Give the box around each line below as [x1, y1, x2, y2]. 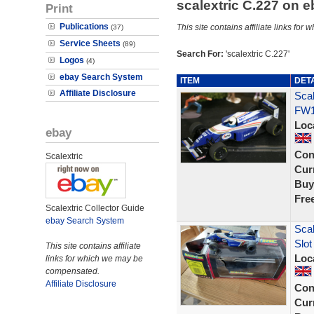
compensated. [46, 266, 100, 276]
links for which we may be [46, 254, 143, 264]
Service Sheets [60, 39, 121, 48]
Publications [60, 22, 109, 32]
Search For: [176, 49, 226, 59]
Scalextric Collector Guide [46, 203, 144, 213]
